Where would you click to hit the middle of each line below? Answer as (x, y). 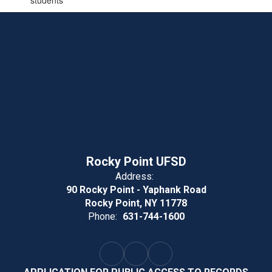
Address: (134, 176)
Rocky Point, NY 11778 (136, 203)
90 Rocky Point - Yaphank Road (136, 190)
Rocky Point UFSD (136, 161)
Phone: (102, 216)
